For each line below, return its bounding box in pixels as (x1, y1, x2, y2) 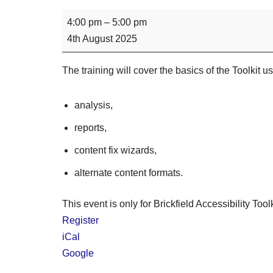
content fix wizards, (74, 144, 157, 155)
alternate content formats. (74, 167, 183, 178)
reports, (74, 122, 107, 133)
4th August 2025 (67, 33, 137, 44)
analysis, (74, 99, 113, 110)
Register (62, 214, 99, 225)
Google (62, 247, 94, 258)
